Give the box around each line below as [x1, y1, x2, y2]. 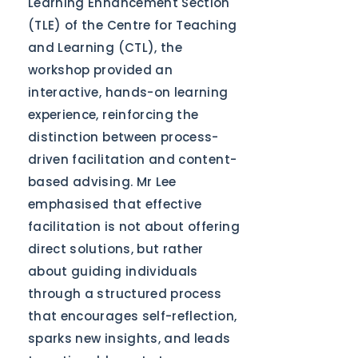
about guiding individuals [28, 263, 198, 280]
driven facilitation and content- [28, 151, 237, 168]
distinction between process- [28, 129, 219, 145]
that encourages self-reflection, [28, 308, 237, 324]
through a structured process [28, 285, 222, 302]
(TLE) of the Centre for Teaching [28, 17, 237, 34]
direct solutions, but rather [28, 241, 204, 257]
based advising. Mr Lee [28, 173, 177, 190]
